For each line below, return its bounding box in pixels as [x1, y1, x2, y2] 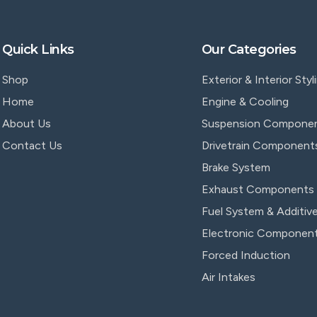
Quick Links [2, 42, 74, 57]
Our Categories [201, 42, 296, 57]
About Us [2, 117, 52, 130]
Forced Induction [201, 248, 290, 262]
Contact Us [2, 139, 63, 152]
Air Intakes [201, 270, 255, 284]
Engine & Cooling [201, 95, 289, 108]
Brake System [201, 161, 270, 174]
